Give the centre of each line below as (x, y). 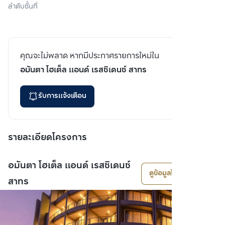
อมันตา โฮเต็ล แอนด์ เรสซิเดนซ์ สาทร (83, 70)
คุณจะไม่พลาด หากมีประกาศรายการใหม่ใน (90, 56)
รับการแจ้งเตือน (62, 96)
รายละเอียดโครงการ (47, 137)
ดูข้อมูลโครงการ (173, 173)
